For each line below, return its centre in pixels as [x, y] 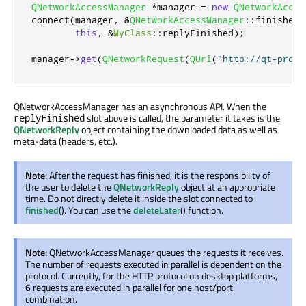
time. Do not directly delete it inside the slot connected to [139, 198]
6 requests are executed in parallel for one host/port [129, 287]
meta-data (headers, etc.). [66, 141]
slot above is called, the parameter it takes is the [182, 117]
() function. [202, 210]
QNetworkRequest [143, 58]
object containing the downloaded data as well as [178, 129]
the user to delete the [69, 186]
